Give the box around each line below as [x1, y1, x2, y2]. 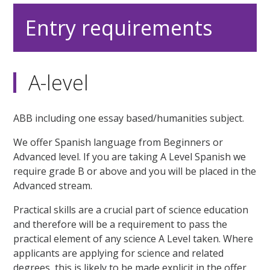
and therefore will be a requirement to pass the [13, 217, 228, 231]
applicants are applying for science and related [13, 246, 224, 260]
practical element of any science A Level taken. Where [13, 231, 254, 245]
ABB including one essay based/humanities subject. [13, 111, 245, 125]
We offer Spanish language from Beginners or [13, 135, 224, 149]
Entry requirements [25, 13, 213, 42]
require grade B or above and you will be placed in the [13, 164, 257, 178]
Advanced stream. [13, 178, 93, 192]
